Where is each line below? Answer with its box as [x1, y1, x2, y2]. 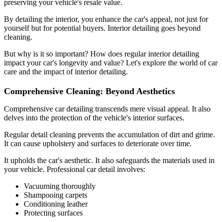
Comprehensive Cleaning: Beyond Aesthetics [4, 86, 175, 96]
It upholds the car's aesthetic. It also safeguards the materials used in [4, 156, 215, 165]
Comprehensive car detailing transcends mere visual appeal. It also [4, 104, 211, 113]
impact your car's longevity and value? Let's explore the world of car [4, 58, 218, 67]
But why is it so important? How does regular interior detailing [4, 49, 199, 58]
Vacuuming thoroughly [24, 181, 96, 190]
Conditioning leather [24, 199, 88, 208]
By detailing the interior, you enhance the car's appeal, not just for [4, 14, 208, 23]
